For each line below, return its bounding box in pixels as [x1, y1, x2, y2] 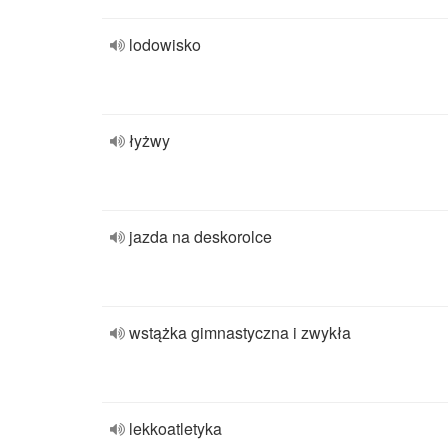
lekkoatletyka [129, 417, 222, 440]
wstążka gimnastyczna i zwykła [129, 321, 351, 344]
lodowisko [129, 33, 201, 56]
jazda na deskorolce [129, 225, 272, 248]
